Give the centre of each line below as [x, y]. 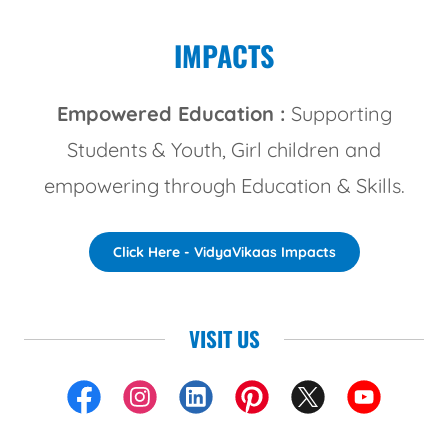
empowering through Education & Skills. [224, 186]
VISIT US [224, 339]
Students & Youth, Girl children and [224, 150]
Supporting [341, 114]
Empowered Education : [173, 114]
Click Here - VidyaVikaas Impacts [224, 252]
